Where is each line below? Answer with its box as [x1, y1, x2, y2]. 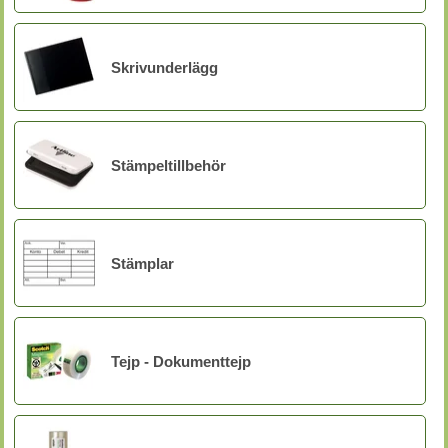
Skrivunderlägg [111, 58, 218, 76]
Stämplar [111, 254, 174, 272]
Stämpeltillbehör [111, 156, 226, 174]
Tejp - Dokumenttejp [111, 352, 251, 370]
